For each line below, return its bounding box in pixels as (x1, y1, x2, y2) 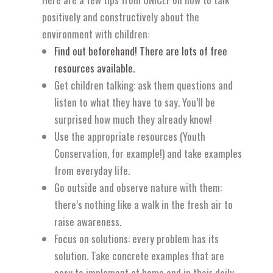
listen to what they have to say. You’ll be (54, 94, 216, 110)
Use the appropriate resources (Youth (54, 129, 206, 144)
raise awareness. (54, 214, 122, 230)
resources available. (54, 60, 135, 76)
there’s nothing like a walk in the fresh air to (54, 197, 233, 213)
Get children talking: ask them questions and (54, 77, 233, 93)
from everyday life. (54, 163, 130, 179)
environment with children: (42, 26, 150, 42)
